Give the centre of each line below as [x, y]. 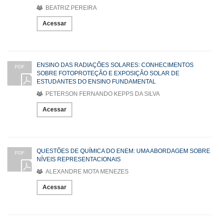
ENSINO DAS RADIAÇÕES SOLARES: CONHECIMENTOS [115, 65]
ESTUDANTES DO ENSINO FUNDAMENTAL [96, 82]
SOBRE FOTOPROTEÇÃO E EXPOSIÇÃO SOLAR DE [108, 74]
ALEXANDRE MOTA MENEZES [86, 172]
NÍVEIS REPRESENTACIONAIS [79, 160]
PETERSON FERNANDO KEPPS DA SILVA [102, 94]
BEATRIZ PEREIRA [70, 8]
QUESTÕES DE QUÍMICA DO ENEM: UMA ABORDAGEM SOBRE [123, 151]
